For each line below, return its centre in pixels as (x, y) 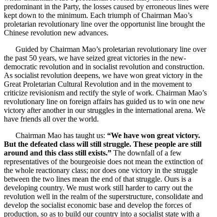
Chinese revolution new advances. (56, 32)
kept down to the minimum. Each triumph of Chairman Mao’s (98, 15)
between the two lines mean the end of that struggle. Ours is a (98, 179)
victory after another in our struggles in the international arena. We (105, 110)
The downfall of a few (147, 153)
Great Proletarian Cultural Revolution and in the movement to (98, 84)
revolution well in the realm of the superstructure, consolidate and (103, 196)
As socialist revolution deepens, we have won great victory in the (103, 75)
